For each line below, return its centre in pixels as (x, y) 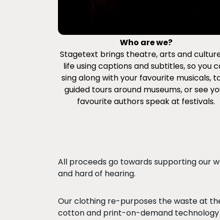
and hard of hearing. (97, 173)
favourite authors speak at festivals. (146, 101)
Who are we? (146, 42)
